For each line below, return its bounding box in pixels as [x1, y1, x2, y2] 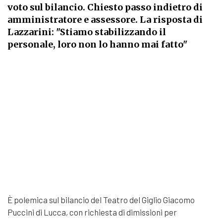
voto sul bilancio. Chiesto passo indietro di [7, 1, 203, 13]
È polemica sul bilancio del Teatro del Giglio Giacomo [7, 195, 195, 205]
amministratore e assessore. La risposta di [7, 14, 203, 25]
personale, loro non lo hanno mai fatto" [7, 39, 187, 50]
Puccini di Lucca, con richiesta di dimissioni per [7, 207, 177, 218]
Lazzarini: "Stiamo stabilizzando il [7, 26, 166, 38]
